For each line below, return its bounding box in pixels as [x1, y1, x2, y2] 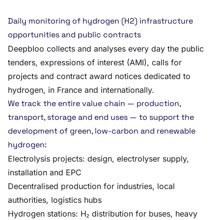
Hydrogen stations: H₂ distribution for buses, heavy [8, 209, 197, 219]
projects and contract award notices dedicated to [8, 71, 191, 81]
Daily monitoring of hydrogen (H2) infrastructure [8, 16, 193, 26]
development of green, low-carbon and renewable [8, 126, 195, 136]
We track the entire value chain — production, [8, 98, 181, 109]
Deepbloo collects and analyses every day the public [8, 44, 204, 54]
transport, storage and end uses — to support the [8, 112, 194, 122]
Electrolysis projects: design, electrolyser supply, [8, 154, 189, 164]
